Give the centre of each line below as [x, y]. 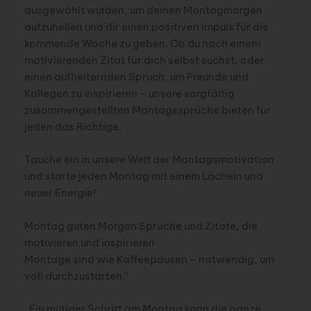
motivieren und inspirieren [89, 242]
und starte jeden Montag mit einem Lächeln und [143, 176]
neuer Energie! [60, 193]
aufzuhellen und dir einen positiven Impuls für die [146, 26]
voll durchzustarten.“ [76, 276]
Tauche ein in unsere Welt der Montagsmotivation [149, 160]
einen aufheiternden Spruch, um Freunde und [136, 76]
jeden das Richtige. [73, 126]
